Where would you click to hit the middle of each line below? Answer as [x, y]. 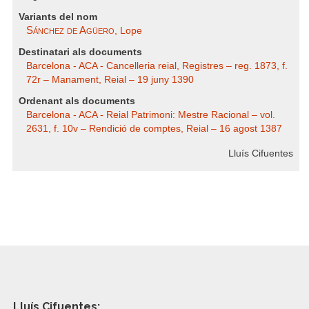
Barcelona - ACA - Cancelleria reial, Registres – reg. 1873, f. [157, 66]
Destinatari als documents [80, 52]
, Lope [128, 31]
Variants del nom [58, 17]
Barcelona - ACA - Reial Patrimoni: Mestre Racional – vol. [151, 115]
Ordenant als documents [77, 101]
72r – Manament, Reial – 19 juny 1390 [110, 80]
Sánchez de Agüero [70, 30]
